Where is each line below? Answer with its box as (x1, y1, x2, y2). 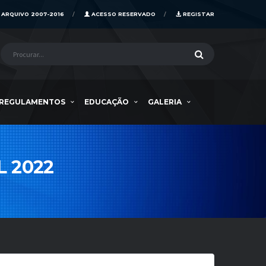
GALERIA (148, 97, 182, 106)
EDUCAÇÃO (84, 97, 129, 106)
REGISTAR (181, 11, 214, 17)
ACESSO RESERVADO (90, 11, 156, 17)
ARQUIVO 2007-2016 (1, 11, 64, 17)
